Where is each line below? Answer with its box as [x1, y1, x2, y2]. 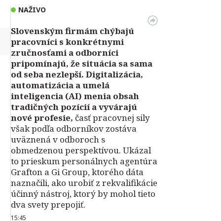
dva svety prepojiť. [11, 199, 85, 210]
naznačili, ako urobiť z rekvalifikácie [11, 177, 157, 188]
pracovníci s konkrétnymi [11, 36, 124, 47]
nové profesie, [11, 112, 73, 123]
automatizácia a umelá [11, 79, 110, 91]
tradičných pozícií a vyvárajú [11, 101, 137, 112]
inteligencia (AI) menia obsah [11, 90, 139, 102]
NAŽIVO [18, 5, 46, 14]
